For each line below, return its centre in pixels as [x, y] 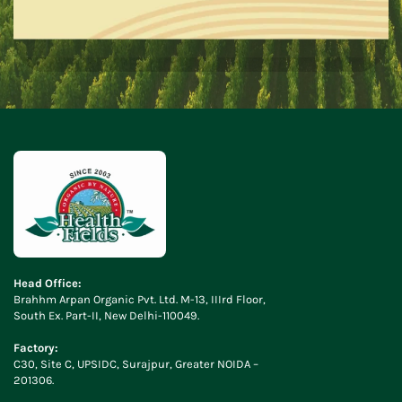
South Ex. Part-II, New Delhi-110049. [106, 315]
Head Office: [48, 283]
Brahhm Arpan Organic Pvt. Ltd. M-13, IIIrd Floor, [140, 299]
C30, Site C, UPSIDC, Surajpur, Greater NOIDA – [136, 364]
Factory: [36, 348]
